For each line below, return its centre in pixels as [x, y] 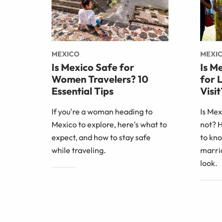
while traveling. [79, 150]
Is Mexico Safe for [93, 67]
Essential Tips [83, 91]
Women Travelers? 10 [100, 79]
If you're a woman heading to [102, 112]
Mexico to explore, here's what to [109, 125]
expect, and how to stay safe [101, 138]
